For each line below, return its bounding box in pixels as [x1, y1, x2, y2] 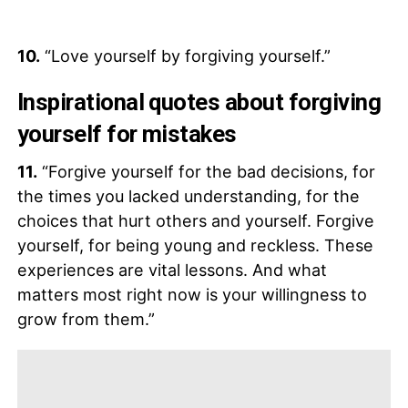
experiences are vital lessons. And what [16, 260, 327, 280]
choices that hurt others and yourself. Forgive [16, 211, 374, 231]
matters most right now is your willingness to [16, 285, 367, 305]
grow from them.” [16, 310, 155, 330]
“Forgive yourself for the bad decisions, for [36, 162, 375, 182]
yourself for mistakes [16, 120, 237, 148]
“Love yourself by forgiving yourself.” [39, 46, 331, 66]
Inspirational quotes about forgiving [16, 88, 382, 117]
